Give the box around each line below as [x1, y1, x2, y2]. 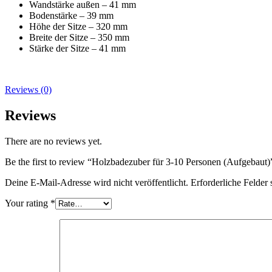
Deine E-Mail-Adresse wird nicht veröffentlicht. [5, 177, 188, 188]
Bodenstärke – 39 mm [29, 10, 114, 21]
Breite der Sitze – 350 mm [29, 32, 129, 42]
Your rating [5, 197, 50, 208]
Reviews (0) [5, 84, 52, 95]
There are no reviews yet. [5, 135, 102, 146]
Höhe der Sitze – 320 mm [29, 21, 127, 32]
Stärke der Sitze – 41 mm [29, 42, 126, 53]
